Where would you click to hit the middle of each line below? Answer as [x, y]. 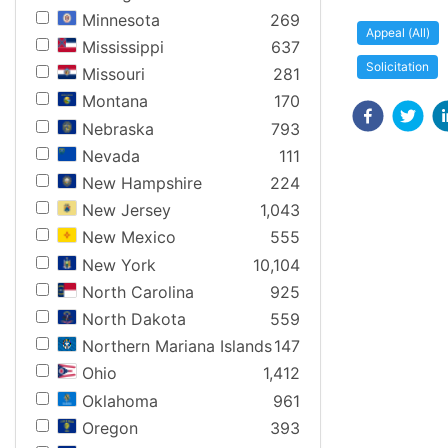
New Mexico [129, 237]
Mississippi [123, 47]
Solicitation [397, 66]
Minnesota [121, 19]
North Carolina [138, 291]
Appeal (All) [398, 32]
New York [119, 264]
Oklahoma [120, 400]
